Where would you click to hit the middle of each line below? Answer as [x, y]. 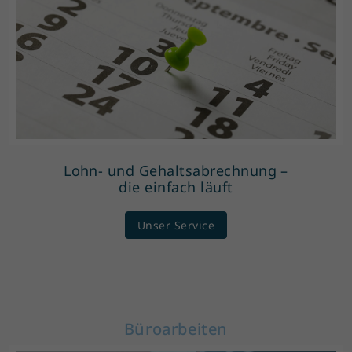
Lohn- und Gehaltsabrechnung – [176, 170]
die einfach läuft [176, 187]
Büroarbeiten [176, 328]
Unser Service [176, 225]
